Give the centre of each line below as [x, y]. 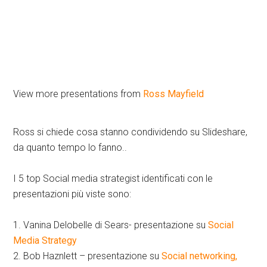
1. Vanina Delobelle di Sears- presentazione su [111, 225]
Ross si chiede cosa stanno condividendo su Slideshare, [131, 132]
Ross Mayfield [174, 94]
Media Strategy [45, 241]
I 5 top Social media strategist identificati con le [113, 179]
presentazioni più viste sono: [72, 194]
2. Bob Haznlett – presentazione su [88, 256]
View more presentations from [78, 94]
